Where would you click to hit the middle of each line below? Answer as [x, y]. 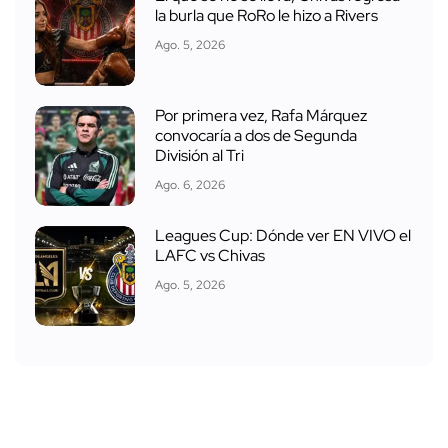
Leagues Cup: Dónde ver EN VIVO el [283, 235]
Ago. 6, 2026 [190, 184]
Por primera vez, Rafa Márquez [261, 115]
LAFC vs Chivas [210, 255]
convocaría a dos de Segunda [256, 135]
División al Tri [199, 155]
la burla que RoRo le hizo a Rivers [266, 15]
